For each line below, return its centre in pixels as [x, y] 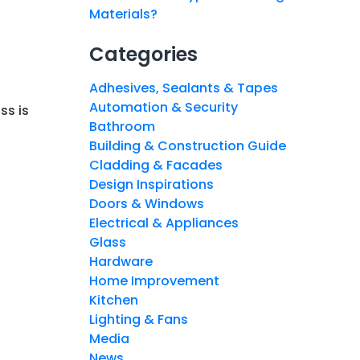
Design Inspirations [151, 184]
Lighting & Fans [139, 319]
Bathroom [122, 126]
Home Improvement [154, 280]
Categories [143, 54]
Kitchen [114, 300]
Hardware [121, 261]
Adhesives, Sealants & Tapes [184, 88]
